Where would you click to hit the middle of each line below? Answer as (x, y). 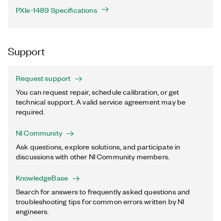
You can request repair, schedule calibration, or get (98, 92)
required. (31, 111)
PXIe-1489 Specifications (56, 10)
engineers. (33, 211)
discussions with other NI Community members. (93, 156)
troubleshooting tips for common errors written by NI (100, 201)
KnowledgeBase (42, 178)
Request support (43, 78)
